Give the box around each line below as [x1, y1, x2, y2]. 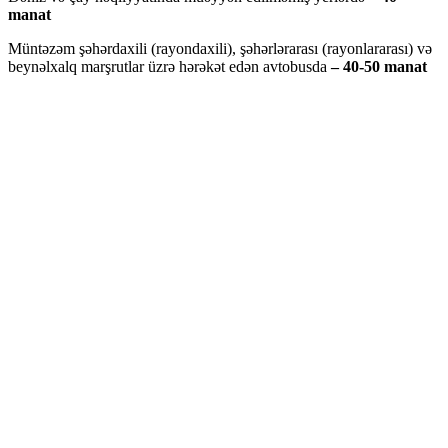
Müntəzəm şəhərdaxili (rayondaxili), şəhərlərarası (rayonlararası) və [8, 39, 432, 57]
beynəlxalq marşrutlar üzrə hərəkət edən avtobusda [8, 57, 331, 75]
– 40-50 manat [331, 57, 427, 75]
